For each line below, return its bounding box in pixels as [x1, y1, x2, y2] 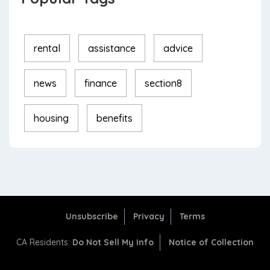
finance [84, 77, 117, 89]
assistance [88, 42, 136, 54]
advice [163, 42, 193, 54]
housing [34, 111, 69, 124]
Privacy [133, 210, 165, 222]
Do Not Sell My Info [72, 236, 154, 248]
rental [34, 42, 60, 54]
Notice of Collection [169, 236, 254, 248]
